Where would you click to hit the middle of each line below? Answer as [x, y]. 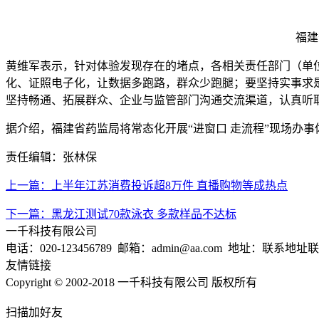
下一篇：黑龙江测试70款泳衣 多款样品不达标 [121, 214]
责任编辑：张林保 [51, 157]
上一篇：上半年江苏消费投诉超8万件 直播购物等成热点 [147, 186]
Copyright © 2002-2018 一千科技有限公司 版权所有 [131, 283]
